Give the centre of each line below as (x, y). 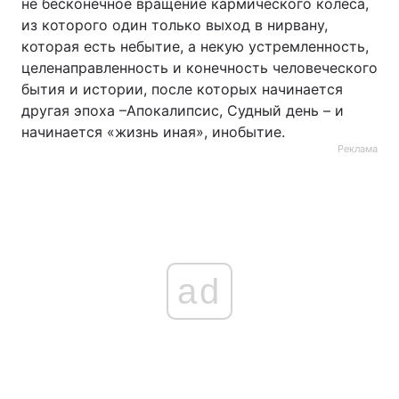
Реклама (358, 149)
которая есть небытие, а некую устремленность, (195, 46)
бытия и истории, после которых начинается (182, 89)
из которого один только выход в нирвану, (175, 25)
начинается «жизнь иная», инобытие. (153, 132)
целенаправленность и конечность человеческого (199, 68)
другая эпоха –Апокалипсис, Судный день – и (183, 110)
